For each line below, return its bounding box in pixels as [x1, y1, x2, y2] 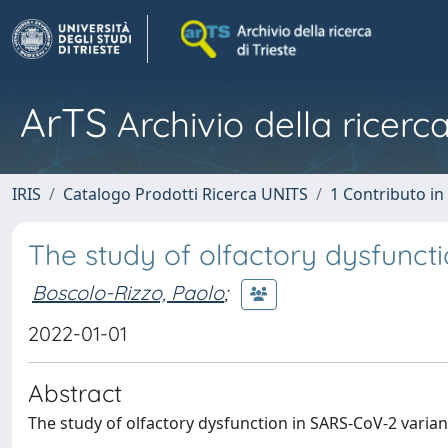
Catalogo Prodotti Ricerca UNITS [63, 183, 308, 205]
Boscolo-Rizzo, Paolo [32, 279, 224, 305]
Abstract [28, 378, 122, 408]
